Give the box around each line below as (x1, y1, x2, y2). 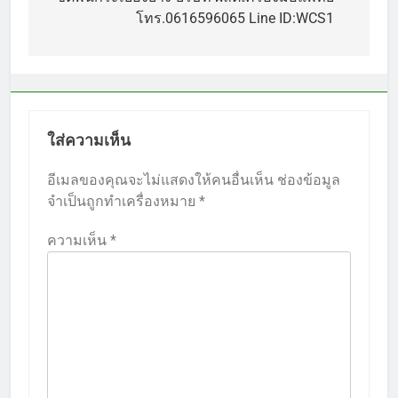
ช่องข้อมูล (277, 171, 340, 188)
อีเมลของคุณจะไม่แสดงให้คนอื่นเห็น (47, 171, 274, 188)
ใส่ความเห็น (47, 131, 131, 149)
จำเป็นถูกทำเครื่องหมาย (47, 192, 199, 210)
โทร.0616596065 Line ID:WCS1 (136, 9, 334, 27)
